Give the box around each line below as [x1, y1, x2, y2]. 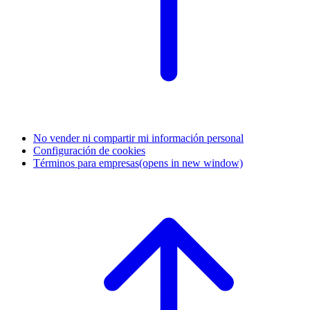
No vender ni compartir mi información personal [33, 131, 244, 144]
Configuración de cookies [33, 144, 145, 156]
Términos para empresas [33, 156, 139, 169]
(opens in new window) [139, 156, 243, 169]
